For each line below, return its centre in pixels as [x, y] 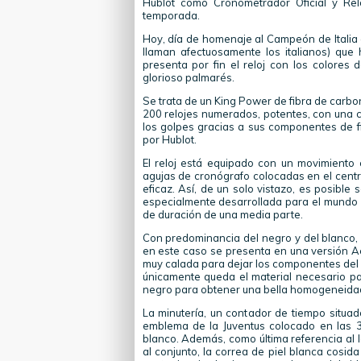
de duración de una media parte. [222, 214]
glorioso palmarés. [188, 77]
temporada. [171, 15]
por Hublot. [169, 139]
